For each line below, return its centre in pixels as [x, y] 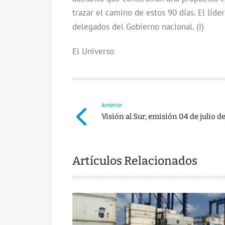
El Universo [93, 51]
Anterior [111, 104]
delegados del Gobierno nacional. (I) [138, 26]
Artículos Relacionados [135, 160]
